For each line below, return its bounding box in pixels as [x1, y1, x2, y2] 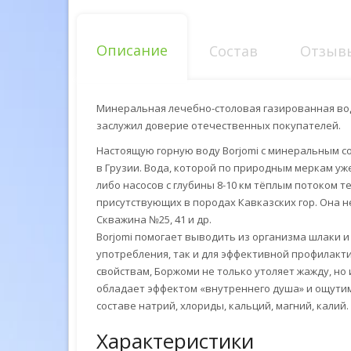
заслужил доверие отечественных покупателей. [96, 118, 341, 132]
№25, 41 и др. [149, 212, 212, 226]
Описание [96, 41, 168, 60]
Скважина [96, 212, 149, 226]
